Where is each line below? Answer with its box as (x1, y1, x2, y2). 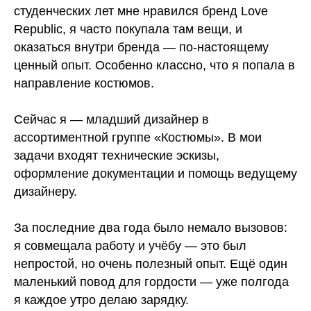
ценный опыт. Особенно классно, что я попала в (14, 58, 295, 72)
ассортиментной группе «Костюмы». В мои (14, 131, 262, 144)
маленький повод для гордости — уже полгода (14, 275, 289, 289)
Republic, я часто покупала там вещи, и (14, 22, 242, 36)
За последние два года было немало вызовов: (14, 221, 287, 235)
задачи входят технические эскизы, (14, 149, 219, 162)
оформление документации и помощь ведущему (14, 167, 297, 180)
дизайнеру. (14, 185, 77, 199)
